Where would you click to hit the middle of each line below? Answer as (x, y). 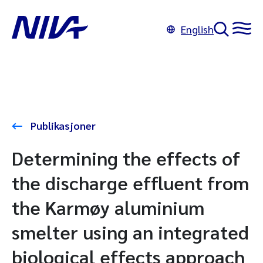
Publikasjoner (62, 125)
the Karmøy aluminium (108, 207)
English (197, 29)
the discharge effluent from (130, 182)
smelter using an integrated (130, 232)
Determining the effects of (126, 158)
